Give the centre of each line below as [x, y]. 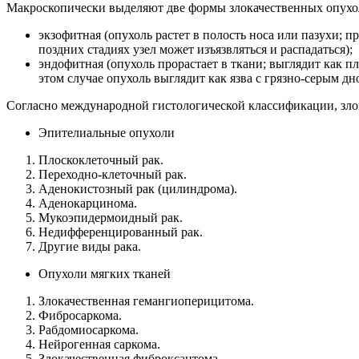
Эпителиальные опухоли [107, 132]
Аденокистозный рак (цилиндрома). [138, 188]
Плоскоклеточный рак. [101, 159]
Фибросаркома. [80, 315]
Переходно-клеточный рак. [113, 174]
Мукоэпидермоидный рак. [111, 217]
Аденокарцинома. [88, 203]
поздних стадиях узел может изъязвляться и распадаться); [196, 49]
